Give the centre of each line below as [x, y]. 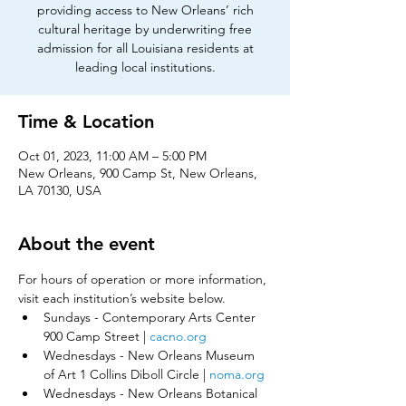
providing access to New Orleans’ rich [145, 10]
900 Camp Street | [97, 336]
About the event [87, 244]
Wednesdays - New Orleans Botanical [152, 393]
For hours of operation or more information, [144, 279]
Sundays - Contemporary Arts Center [151, 317]
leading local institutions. [145, 67]
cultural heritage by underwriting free [145, 29]
